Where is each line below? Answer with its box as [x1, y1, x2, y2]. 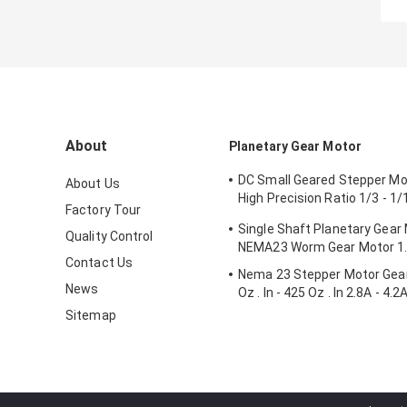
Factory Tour [65, 203, 142, 218]
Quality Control [65, 229, 154, 244]
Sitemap [65, 308, 116, 323]
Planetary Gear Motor [229, 139, 362, 154]
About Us [65, 176, 120, 192]
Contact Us [65, 255, 133, 271]
